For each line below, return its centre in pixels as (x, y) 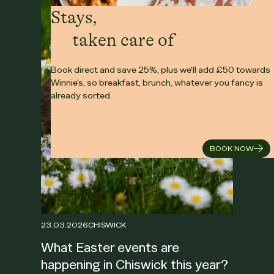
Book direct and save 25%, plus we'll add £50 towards (161, 69)
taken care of (124, 40)
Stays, (74, 17)
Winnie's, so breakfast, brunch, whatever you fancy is (157, 82)
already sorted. (81, 95)
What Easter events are (110, 248)
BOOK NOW (232, 148)
